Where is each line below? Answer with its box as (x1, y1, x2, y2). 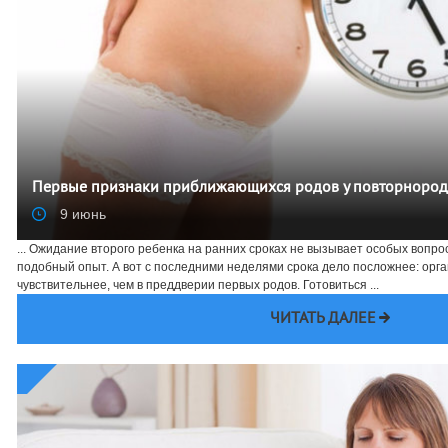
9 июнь (56, 205, 106, 222)
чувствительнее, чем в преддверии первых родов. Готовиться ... (17, 278, 379, 292)
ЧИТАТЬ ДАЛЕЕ (269, 312, 376, 326)
